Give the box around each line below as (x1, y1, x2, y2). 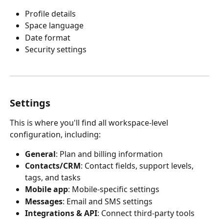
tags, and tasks (25, 172, 81, 183)
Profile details (25, 8, 76, 19)
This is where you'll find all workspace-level (10, 117, 170, 128)
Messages (25, 196, 63, 207)
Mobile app (25, 184, 68, 195)
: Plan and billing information (56, 148, 163, 159)
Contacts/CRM (25, 160, 81, 172)
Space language (25, 20, 84, 31)
